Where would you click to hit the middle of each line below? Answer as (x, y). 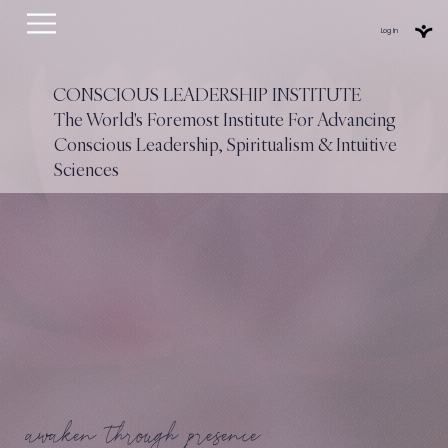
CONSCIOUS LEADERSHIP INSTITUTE (207, 95)
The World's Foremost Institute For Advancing (224, 119)
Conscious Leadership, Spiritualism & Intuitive (225, 144)
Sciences (88, 169)
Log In (390, 30)
